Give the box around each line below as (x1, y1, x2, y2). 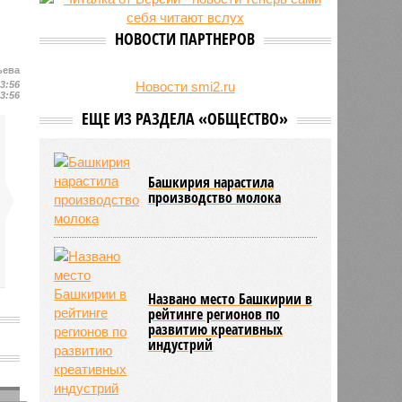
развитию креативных (148, 319, 284, 339)
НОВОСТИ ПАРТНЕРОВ (115, 27, 256, 49)
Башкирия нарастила (148, 171, 275, 192)
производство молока (148, 187, 282, 207)
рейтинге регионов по (148, 303, 281, 324)
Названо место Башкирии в (148, 288, 313, 309)
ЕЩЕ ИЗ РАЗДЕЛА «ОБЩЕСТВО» (82, 107, 289, 129)
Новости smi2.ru (135, 78, 235, 94)
